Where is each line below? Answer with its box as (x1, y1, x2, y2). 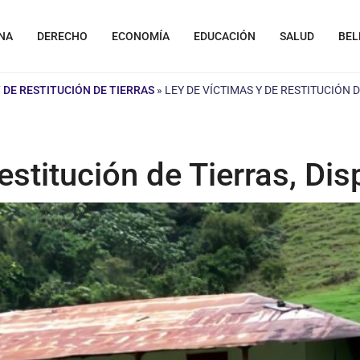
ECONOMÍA (112, 30, 170, 43)
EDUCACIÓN (194, 30, 256, 43)
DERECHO (37, 30, 88, 43)
